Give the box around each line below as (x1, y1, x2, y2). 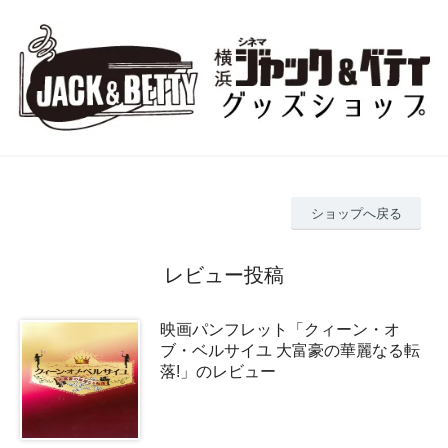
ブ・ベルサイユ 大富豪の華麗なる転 (160, 341, 420, 359)
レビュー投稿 (164, 263, 284, 286)
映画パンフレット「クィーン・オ (160, 320, 400, 338)
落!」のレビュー (160, 362, 276, 380)
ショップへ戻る (310, 205, 402, 221)
